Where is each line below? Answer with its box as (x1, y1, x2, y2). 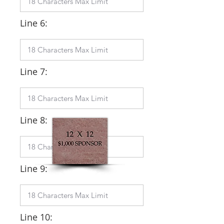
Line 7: (20, 65, 47, 77)
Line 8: (20, 114, 47, 126)
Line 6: (20, 17, 47, 29)
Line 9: (20, 162, 47, 174)
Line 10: (20, 211, 52, 223)
